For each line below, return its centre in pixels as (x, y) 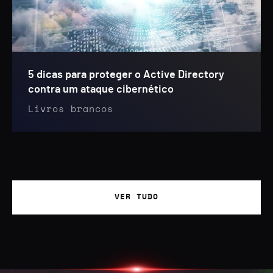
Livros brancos (71, 109)
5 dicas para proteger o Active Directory (126, 75)
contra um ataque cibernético (101, 90)
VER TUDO (136, 197)
